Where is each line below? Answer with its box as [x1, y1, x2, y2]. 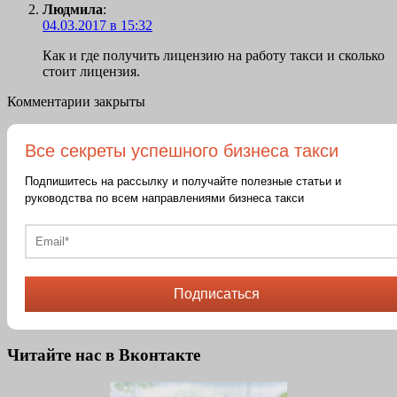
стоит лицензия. [43, 63, 140, 79]
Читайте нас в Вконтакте [7, 346, 200, 365]
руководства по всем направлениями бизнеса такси [25, 191, 304, 205]
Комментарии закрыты [7, 93, 145, 109]
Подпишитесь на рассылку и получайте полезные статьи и [25, 174, 341, 188]
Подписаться [173, 285, 260, 301]
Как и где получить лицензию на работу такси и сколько [43, 47, 385, 63]
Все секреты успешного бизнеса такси [25, 140, 339, 160]
